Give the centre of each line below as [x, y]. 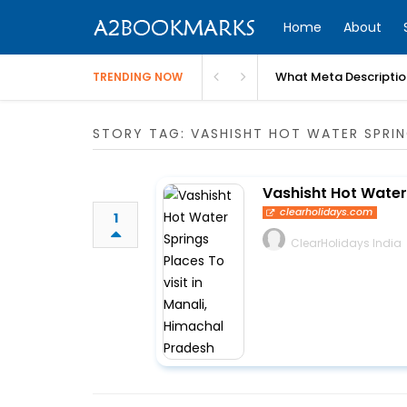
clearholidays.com [327, 212]
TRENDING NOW [138, 77]
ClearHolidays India [346, 243]
